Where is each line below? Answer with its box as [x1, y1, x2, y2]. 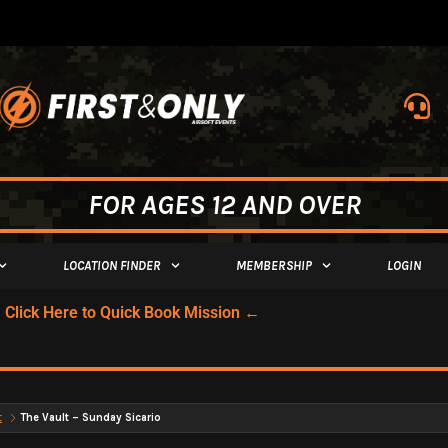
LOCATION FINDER [63, 257, 162, 273]
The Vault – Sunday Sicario [20, 410, 161, 424]
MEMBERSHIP [236, 257, 313, 273]
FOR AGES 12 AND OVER [87, 187, 361, 221]
